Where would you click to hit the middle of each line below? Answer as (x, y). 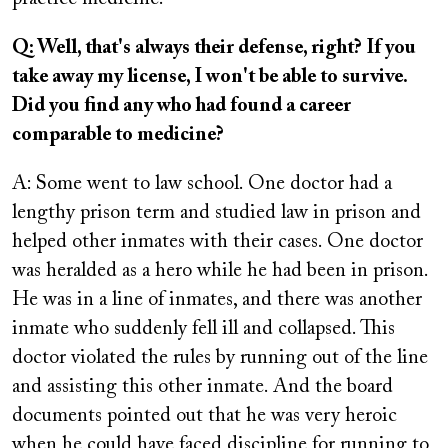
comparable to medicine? (118, 135)
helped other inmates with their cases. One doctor (217, 242)
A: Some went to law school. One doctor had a (202, 184)
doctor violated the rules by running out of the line (220, 358)
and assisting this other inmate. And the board (202, 387)
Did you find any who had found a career (181, 106)
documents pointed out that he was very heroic (204, 416)
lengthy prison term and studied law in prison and (216, 213)
